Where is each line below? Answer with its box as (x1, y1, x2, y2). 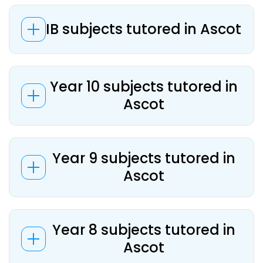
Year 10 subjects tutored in (50, 77, 238, 96)
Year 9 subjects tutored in (52, 149, 235, 168)
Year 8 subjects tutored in (52, 220, 235, 240)
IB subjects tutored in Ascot (46, 19, 241, 39)
